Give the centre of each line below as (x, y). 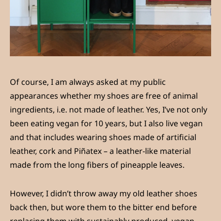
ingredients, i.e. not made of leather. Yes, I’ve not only (109, 109)
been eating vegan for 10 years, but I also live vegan (106, 123)
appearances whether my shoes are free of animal (104, 95)
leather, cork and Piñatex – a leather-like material (100, 151)
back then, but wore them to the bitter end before (103, 207)
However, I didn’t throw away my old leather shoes (104, 193)
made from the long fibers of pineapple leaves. (97, 165)
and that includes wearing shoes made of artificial (103, 137)
